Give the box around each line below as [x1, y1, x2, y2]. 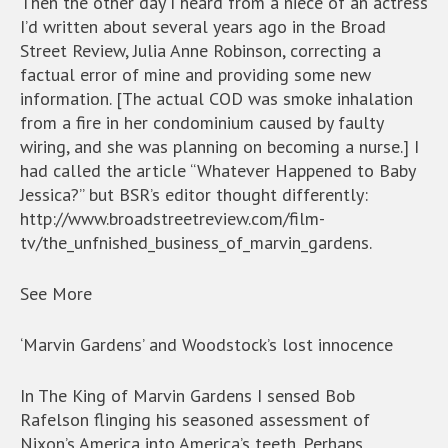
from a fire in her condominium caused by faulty [20, 111, 383, 134]
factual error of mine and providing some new [20, 63, 371, 86]
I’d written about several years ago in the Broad [20, 15, 386, 38]
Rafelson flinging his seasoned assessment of [20, 408, 370, 431]
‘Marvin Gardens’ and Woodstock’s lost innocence [20, 333, 393, 356]
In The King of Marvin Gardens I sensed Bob [20, 384, 355, 407]
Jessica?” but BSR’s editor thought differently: [20, 183, 368, 206]
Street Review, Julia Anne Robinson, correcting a [20, 39, 381, 62]
